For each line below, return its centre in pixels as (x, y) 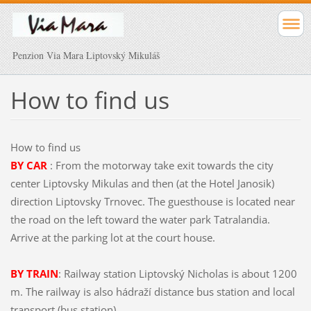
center (25, 183)
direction (31, 201)
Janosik (254, 183)
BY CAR (30, 165)
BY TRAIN (34, 273)
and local (273, 291)
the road (30, 219)
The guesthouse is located (209, 201)
